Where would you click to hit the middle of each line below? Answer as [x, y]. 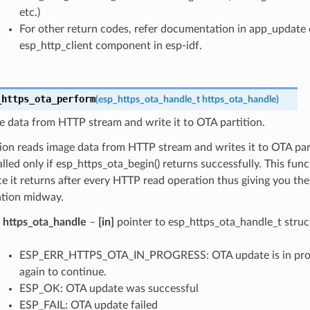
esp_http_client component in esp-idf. [110, 45]
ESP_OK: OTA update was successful [109, 288]
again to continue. [63, 272]
